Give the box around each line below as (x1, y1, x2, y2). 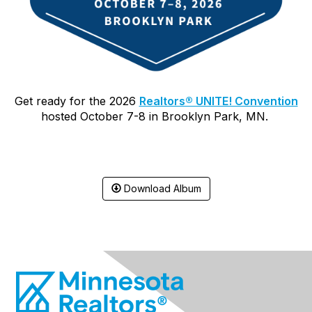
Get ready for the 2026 (14, 94, 136, 108)
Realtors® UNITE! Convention (139, 94, 298, 108)
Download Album (120, 182, 201, 194)
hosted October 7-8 (40, 109, 146, 123)
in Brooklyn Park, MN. (148, 109, 272, 123)
